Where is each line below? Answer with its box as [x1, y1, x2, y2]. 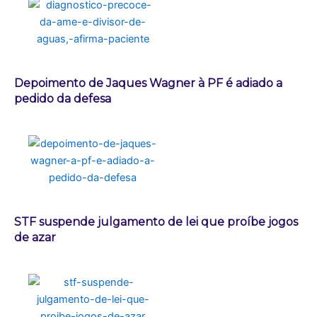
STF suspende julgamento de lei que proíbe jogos [14, 214, 298, 229]
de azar [14, 230, 56, 244]
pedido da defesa [14, 91, 111, 105]
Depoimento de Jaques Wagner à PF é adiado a [14, 76, 282, 90]
